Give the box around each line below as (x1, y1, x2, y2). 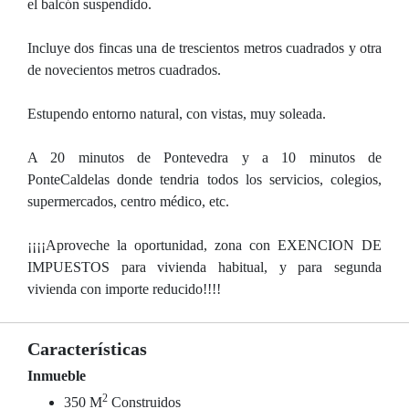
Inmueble (27, 368, 86, 383)
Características (27, 339, 147, 359)
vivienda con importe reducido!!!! (27, 281, 221, 297)
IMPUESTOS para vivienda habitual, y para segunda (27, 259, 382, 275)
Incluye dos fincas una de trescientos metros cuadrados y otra (27, 40, 382, 56)
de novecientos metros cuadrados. (27, 62, 221, 78)
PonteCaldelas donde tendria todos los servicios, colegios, (27, 172, 382, 187)
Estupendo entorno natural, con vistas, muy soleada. (27, 106, 326, 121)
